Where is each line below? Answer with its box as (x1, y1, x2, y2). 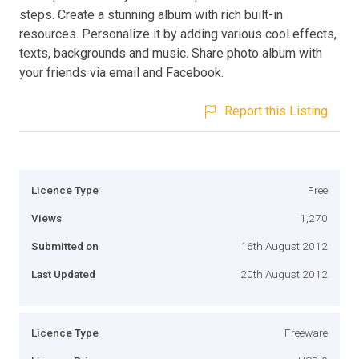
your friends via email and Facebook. (19, 64, 224, 80)
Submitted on (31, 239, 99, 252)
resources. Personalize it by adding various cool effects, (19, 26, 337, 42)
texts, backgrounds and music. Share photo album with (19, 45, 322, 61)
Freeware (284, 325, 328, 339)
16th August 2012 (240, 239, 328, 252)
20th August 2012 (240, 267, 328, 280)
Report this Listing (224, 103, 328, 119)
